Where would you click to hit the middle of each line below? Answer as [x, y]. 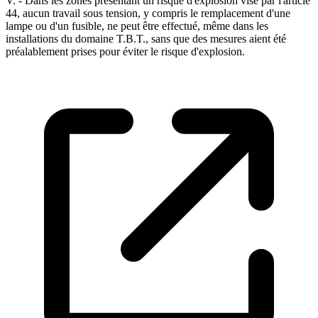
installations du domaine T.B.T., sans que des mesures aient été [146, 39]
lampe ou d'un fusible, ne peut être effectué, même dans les [137, 26]
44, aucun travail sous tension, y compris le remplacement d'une [148, 13]
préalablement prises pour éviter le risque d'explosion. [125, 52]
